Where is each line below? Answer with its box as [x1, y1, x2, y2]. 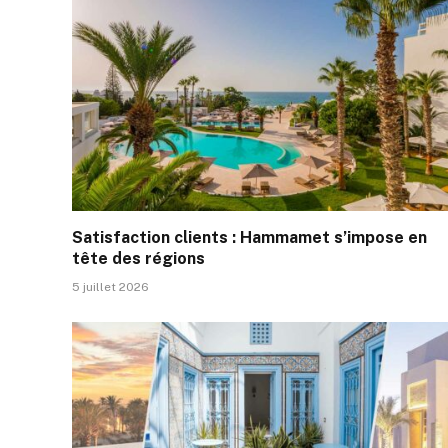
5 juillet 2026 [72, 279, 149, 294]
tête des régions [72, 248, 205, 268]
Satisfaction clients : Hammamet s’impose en [72, 227, 427, 247]
